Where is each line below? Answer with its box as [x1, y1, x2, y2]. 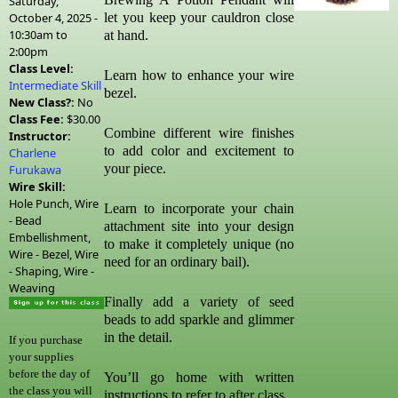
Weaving [9, 280, 55, 296]
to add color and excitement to [104, 143, 294, 158]
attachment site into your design [104, 219, 294, 234]
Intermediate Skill [9, 77, 101, 93]
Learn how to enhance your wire [104, 68, 294, 83]
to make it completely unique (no [104, 236, 294, 251]
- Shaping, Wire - [9, 263, 94, 279]
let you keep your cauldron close [104, 10, 294, 25]
